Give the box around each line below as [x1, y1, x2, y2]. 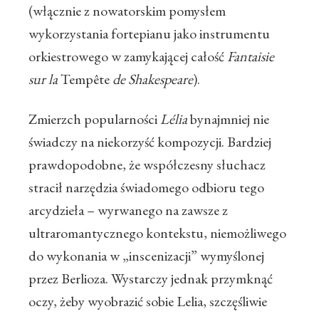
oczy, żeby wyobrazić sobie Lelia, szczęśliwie [28, 292, 267, 311]
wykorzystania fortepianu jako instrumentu [28, 24, 270, 43]
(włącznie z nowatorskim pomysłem [28, 1, 226, 21]
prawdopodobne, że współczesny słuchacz [28, 155, 266, 174]
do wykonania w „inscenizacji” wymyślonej [28, 246, 264, 266]
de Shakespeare [113, 70, 193, 89]
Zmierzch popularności [28, 110, 160, 129]
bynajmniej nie [190, 110, 269, 129]
